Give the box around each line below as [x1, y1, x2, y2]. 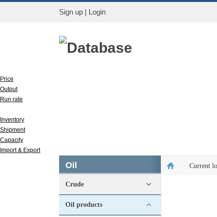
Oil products [65, 201, 102, 208]
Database [67, 40, 132, 56]
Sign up [59, 8, 83, 16]
